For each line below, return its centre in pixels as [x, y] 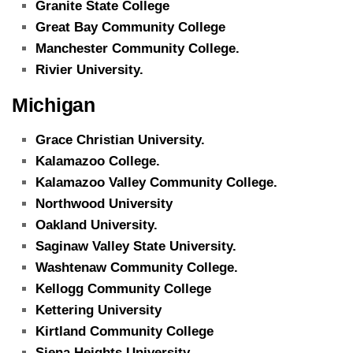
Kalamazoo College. [98, 161]
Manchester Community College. [137, 48]
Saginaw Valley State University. [136, 246]
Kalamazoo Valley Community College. [156, 182]
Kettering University [98, 310]
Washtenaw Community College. [137, 267]
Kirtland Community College [124, 331]
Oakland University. [98, 225]
